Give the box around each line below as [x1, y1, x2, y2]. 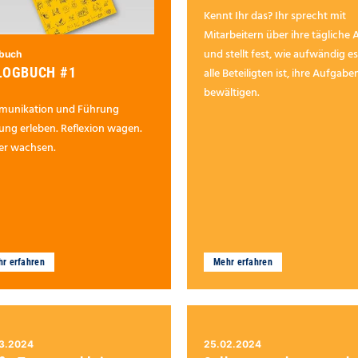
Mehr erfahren [213, 257, 272, 268]
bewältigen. [204, 84, 260, 103]
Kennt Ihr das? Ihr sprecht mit [204, 7, 346, 26]
